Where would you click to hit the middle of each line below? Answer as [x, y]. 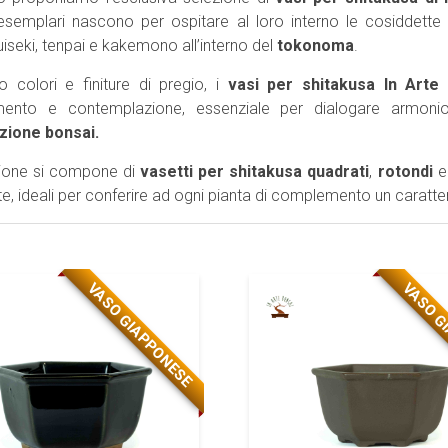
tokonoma [315, 45]
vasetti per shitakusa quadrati [255, 171]
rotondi [407, 171]
